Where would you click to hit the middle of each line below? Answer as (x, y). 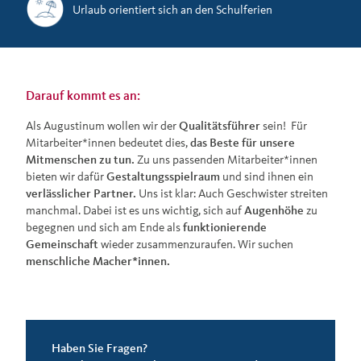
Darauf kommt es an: (83, 95)
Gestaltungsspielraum (163, 176)
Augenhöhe (274, 210)
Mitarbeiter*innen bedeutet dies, (108, 143)
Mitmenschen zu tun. (80, 160)
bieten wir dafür (66, 176)
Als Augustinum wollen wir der (102, 126)
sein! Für (284, 126)
